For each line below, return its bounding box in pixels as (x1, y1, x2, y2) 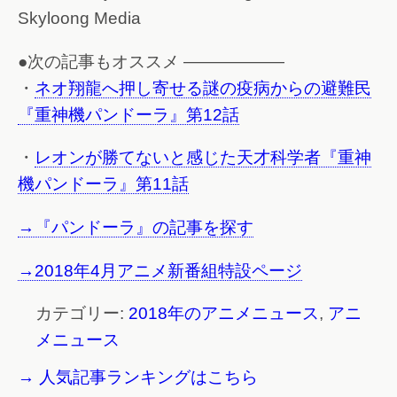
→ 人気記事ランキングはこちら (18, 368, 258, 387)
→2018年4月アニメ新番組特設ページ (18, 261, 302, 280)
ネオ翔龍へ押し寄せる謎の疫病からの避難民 (35, 78, 371, 97)
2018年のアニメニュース (128, 304, 319, 323)
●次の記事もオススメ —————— (18, 51, 284, 71)
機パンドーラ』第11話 (18, 175, 189, 194)
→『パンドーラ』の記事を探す (18, 217, 253, 237)
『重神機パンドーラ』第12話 (18, 105, 239, 124)
